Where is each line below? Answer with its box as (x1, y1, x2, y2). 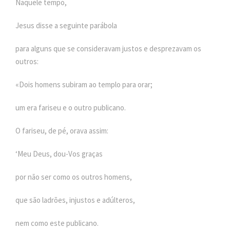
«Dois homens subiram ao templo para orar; (15, 79, 152, 89)
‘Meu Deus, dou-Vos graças (15, 148, 103, 159)
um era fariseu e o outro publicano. (15, 102, 126, 112)
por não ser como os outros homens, (15, 171, 132, 182)
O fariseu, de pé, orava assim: (15, 125, 108, 136)
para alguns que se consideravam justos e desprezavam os (15, 43, 201, 53)
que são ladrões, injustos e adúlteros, (15, 195, 135, 205)
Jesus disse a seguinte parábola (15, 20, 117, 30)
